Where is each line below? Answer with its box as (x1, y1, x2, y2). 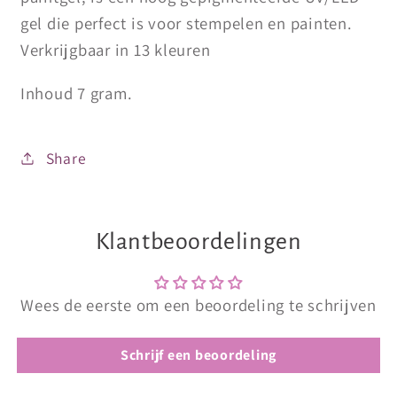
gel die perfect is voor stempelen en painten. (19, 12, 353, 35)
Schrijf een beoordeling (120, 346, 277, 364)
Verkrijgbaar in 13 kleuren (19, 39, 211, 61)
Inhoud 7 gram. (19, 82, 133, 104)
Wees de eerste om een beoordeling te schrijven (20, 294, 377, 315)
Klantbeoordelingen (95, 230, 302, 254)
